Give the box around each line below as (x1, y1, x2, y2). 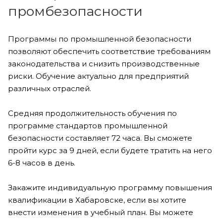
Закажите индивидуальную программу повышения (8, 182, 212, 192)
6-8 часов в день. (8, 158, 75, 167)
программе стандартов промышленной (8, 120, 167, 130)
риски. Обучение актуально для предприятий (8, 71, 189, 81)
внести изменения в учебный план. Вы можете (8, 207, 193, 217)
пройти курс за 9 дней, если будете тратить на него (8, 145, 212, 155)
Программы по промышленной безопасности (8, 34, 191, 44)
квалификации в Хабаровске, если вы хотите (8, 195, 186, 205)
